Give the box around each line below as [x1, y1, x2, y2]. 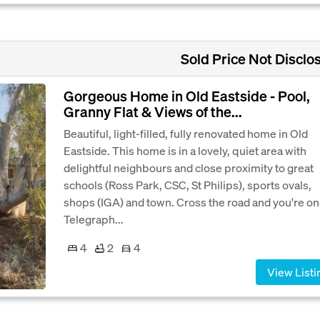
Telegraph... [64, 211, 124, 227]
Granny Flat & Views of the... [64, 102, 242, 121]
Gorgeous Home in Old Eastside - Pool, [64, 86, 310, 106]
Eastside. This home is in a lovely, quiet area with [64, 143, 306, 159]
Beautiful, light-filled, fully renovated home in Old [64, 126, 308, 141]
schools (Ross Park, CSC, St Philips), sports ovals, [64, 177, 311, 193]
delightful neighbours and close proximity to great [64, 160, 314, 176]
